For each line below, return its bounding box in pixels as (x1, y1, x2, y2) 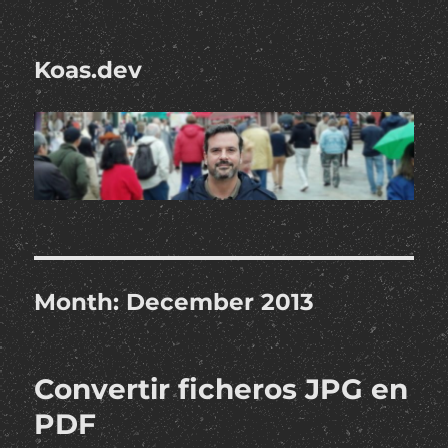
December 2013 (126, 288, 315, 317)
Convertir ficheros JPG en (34, 372, 409, 407)
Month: (34, 288, 127, 317)
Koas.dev (34, 56, 143, 84)
